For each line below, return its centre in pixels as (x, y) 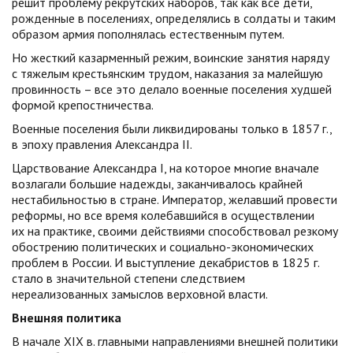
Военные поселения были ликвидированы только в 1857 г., (172, 128)
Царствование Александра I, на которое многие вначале (165, 168)
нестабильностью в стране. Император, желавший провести (175, 199)
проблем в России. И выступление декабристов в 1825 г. (165, 262)
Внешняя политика (67, 318)
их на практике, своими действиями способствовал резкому (175, 231)
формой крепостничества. (83, 105)
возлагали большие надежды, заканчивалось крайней (157, 184)
